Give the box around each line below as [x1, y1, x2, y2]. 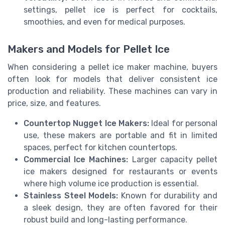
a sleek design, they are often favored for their [24, 202, 217, 212]
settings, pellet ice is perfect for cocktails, [24, 5, 217, 15]
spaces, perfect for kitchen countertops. [24, 142, 177, 152]
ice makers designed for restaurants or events [24, 166, 217, 176]
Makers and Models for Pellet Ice [8, 43, 170, 55]
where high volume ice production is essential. [24, 178, 199, 188]
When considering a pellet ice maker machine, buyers [8, 62, 217, 72]
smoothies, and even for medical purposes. [24, 17, 185, 27]
